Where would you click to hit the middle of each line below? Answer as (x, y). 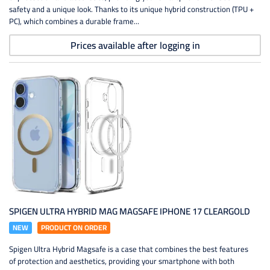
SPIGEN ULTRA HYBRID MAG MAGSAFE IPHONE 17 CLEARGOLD (130, 211)
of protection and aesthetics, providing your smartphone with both (122, 261)
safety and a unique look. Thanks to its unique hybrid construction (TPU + (131, 9)
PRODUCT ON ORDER (74, 228)
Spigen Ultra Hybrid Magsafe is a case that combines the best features (129, 249)
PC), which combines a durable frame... (74, 21)
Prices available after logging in (135, 45)
